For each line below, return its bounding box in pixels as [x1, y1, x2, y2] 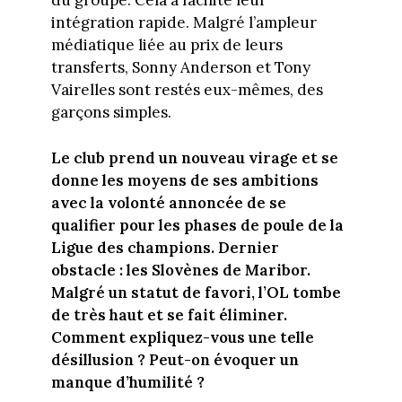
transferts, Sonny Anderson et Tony [50, 57, 310, 78]
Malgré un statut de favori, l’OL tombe [50, 282, 341, 302]
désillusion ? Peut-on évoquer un [50, 349, 299, 370]
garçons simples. [50, 102, 171, 123]
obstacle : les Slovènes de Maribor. [50, 259, 310, 280]
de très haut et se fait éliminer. [50, 304, 287, 325]
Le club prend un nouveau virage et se [50, 147, 338, 168]
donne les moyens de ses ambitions [50, 170, 319, 190]
